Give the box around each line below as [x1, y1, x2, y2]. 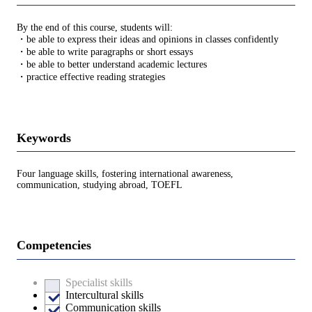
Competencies [17, 238, 91, 253]
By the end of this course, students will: [17, 22, 173, 33]
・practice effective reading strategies [17, 71, 165, 82]
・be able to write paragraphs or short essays [17, 46, 193, 57]
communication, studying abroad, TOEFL [17, 180, 182, 191]
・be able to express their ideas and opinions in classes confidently [17, 33, 279, 45]
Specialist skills [65, 276, 132, 288]
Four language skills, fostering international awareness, [17, 169, 233, 180]
